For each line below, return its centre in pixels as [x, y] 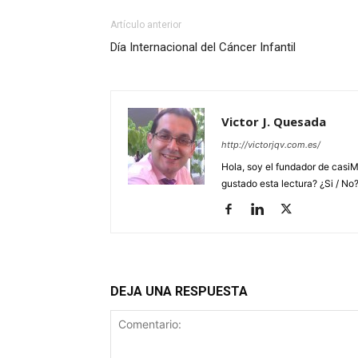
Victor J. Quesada [274, 121]
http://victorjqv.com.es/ [271, 145]
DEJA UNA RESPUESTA [179, 291]
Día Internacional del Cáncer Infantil [203, 47]
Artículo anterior [146, 25]
